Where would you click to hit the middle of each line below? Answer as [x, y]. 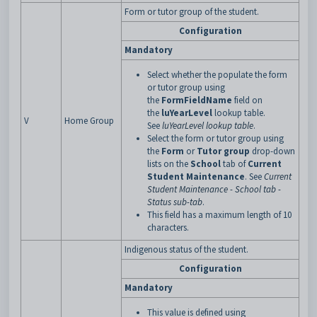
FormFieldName [197, 100]
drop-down [273, 151]
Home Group [89, 121]
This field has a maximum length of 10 [219, 215]
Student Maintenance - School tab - [214, 189]
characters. [168, 227]
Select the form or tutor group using [215, 138]
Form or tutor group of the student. [192, 12]
